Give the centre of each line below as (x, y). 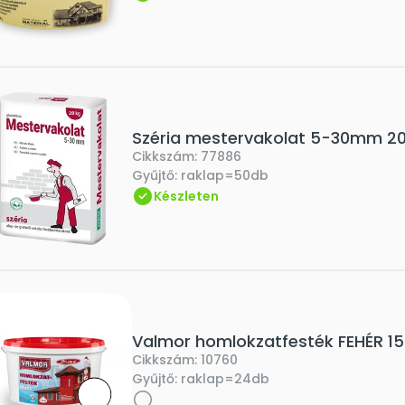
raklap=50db (225, 175)
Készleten (186, 196)
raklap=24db (225, 379)
